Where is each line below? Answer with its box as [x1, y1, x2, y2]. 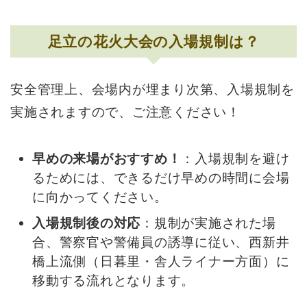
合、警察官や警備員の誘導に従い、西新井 [32, 234, 290, 250]
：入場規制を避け [181, 151, 290, 167]
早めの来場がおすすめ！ [32, 151, 182, 167]
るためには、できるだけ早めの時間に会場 [32, 170, 290, 186]
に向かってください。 [32, 189, 168, 206]
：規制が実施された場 [140, 214, 276, 231]
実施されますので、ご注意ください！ [10, 104, 241, 121]
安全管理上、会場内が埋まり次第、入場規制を [10, 82, 295, 98]
